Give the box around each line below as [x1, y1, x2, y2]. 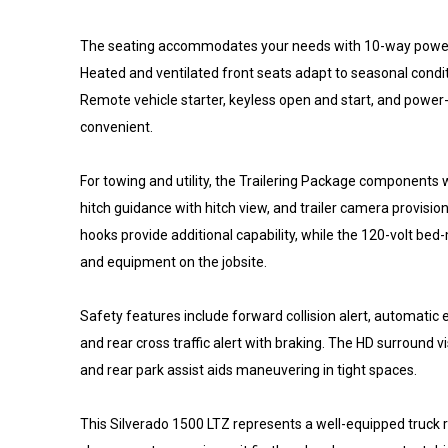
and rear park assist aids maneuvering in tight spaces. [80, 361, 417, 378]
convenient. [80, 118, 153, 135]
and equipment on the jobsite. [80, 253, 267, 270]
